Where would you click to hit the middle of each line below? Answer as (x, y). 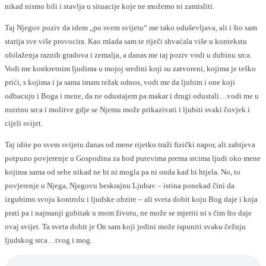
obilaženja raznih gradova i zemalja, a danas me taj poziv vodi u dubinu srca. (128, 55)
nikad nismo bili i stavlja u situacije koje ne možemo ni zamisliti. (110, 6)
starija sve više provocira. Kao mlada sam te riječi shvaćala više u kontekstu (126, 41)
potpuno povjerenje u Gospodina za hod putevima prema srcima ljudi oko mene (133, 158)
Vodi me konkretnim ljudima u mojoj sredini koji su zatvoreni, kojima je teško (130, 69)
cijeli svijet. (24, 123)
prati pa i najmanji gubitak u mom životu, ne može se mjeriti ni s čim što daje (128, 213)
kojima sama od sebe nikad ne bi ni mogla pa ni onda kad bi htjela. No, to (123, 172)
